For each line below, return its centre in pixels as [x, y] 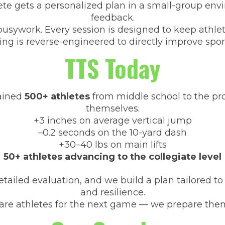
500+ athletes [57, 96]
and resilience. [113, 192]
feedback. [113, 18]
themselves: [113, 108]
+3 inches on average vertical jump [113, 121]
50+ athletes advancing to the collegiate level [113, 157]
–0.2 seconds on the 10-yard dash [113, 133]
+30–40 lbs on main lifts [113, 145]
